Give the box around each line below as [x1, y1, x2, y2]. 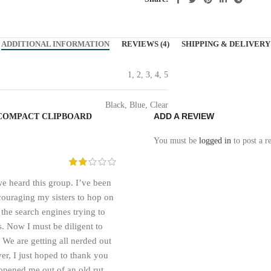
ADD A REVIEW [154, 111, 214, 121]
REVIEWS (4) [121, 39, 169, 48]
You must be [154, 135, 199, 145]
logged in [199, 135, 231, 145]
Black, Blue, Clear [105, 100, 168, 109]
